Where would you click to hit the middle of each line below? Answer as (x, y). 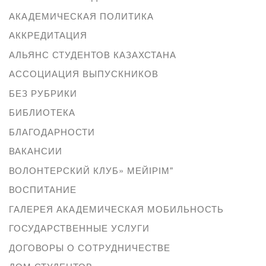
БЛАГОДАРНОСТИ (52, 131)
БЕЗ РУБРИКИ (43, 93)
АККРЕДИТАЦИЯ (48, 35)
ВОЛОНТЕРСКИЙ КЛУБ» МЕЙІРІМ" (91, 170)
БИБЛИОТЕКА (42, 112)
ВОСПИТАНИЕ (43, 189)
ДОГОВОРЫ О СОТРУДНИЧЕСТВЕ (90, 247)
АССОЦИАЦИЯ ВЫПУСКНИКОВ (84, 74)
